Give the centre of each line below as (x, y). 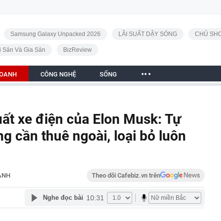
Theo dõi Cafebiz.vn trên (126, 175)
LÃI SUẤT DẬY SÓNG (147, 34)
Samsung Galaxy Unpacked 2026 (55, 34)
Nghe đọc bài (63, 198)
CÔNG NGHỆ (58, 74)
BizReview (77, 50)
